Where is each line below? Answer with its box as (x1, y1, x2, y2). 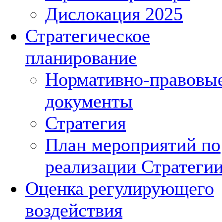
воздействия (25, 200, 122, 221)
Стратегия (45, 112, 126, 133)
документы (45, 91, 133, 111)
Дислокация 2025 (45, 3, 183, 24)
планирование (25, 47, 137, 68)
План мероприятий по (45, 134, 221, 155)
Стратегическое (25, 25, 150, 46)
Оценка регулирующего (25, 178, 214, 199)
